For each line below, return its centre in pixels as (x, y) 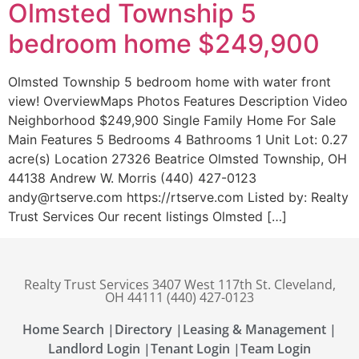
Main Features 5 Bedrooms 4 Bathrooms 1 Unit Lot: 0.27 (178, 140)
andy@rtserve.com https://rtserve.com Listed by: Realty (178, 198)
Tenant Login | (196, 348)
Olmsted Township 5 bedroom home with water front (169, 82)
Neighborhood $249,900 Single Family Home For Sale (172, 121)
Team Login (276, 348)
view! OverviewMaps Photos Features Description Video (178, 101)
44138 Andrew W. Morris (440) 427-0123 (132, 178)
